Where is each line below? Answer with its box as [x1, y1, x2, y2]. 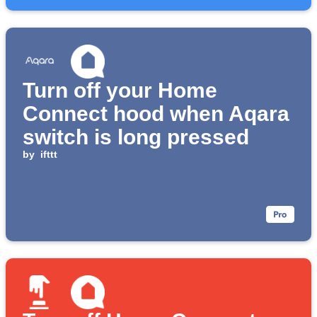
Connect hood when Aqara [23, 102, 289, 126]
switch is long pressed [23, 125, 249, 149]
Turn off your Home [23, 79, 217, 103]
